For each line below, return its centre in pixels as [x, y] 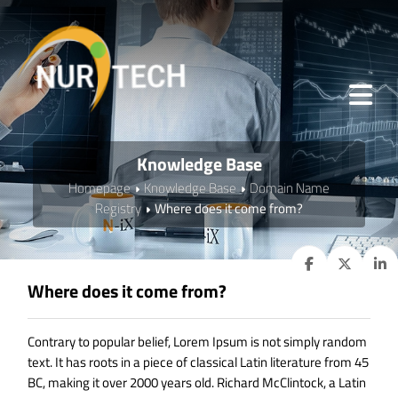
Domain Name [290, 187]
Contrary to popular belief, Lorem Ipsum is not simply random [198, 342]
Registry [118, 208]
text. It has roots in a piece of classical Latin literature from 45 [199, 362]
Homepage [99, 187]
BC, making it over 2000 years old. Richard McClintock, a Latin [197, 383]
